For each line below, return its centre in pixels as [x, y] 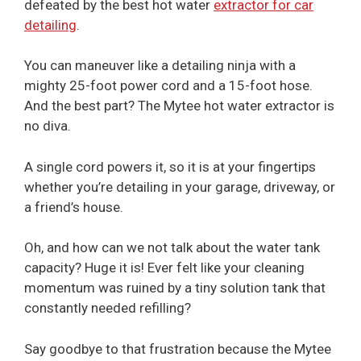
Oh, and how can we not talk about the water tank [172, 248]
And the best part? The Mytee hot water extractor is [179, 106]
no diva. [48, 126]
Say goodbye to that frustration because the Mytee [178, 349]
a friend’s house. [74, 207]
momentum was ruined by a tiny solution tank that [175, 288]
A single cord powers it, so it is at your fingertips [170, 166]
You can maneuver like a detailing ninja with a [160, 66]
